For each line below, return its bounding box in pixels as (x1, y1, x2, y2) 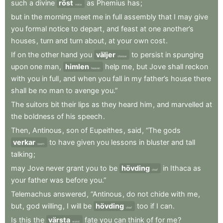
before (66, 176, 88, 184)
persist (140, 50, 163, 59)
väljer (96, 50, 115, 59)
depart (80, 24, 102, 33)
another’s (163, 24, 194, 33)
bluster (146, 138, 169, 146)
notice (49, 24, 69, 33)
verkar (13, 138, 35, 146)
